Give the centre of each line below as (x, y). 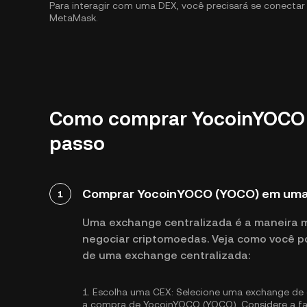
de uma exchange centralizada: (166, 255)
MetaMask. (74, 18)
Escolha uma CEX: (133, 292)
